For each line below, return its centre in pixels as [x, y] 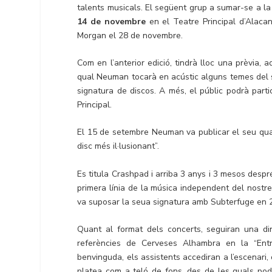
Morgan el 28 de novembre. [130, 35]
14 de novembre [111, 21]
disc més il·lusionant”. [118, 146]
